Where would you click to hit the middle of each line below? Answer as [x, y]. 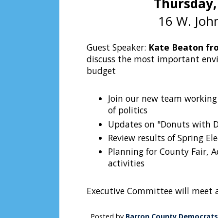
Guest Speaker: [118, 47]
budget [101, 71]
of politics [128, 110]
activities [126, 163]
